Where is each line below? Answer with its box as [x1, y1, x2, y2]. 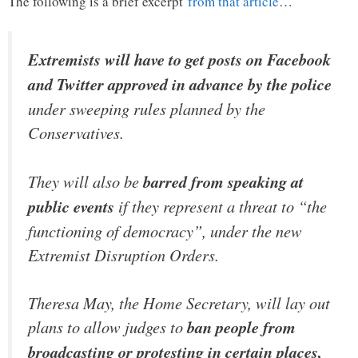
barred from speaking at [143, 169, 304, 193]
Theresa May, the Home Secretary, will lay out [28, 292, 330, 315]
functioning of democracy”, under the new [28, 219, 302, 242]
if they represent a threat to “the [114, 194, 327, 217]
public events [28, 194, 114, 218]
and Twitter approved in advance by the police [28, 73, 332, 97]
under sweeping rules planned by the [28, 97, 265, 121]
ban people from [187, 316, 296, 340]
